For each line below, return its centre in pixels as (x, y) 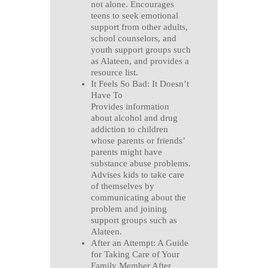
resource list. (114, 73)
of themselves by (122, 186)
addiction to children (129, 130)
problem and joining (129, 209)
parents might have (126, 152)
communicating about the (138, 198)
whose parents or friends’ (138, 141)
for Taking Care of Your (135, 255)
